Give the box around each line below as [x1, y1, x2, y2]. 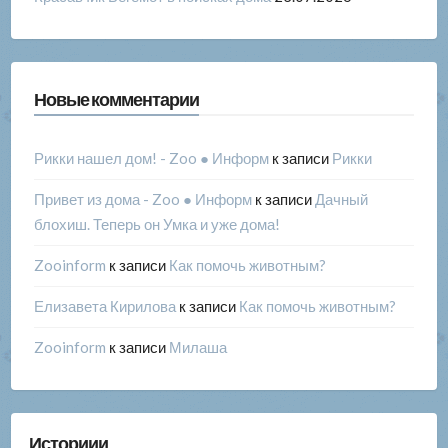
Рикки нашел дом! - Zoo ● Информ [33, 149, 269, 168]
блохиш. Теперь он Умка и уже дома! [33, 215, 280, 234]
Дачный [314, 190, 368, 209]
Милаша [168, 338, 227, 357]
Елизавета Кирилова [33, 297, 176, 316]
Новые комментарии [33, 88, 199, 111]
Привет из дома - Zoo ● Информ [33, 190, 252, 209]
